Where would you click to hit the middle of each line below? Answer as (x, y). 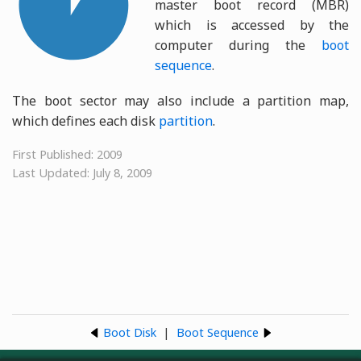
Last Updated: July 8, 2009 (82, 173)
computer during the (238, 45)
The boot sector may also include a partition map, (180, 101)
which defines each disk (85, 121)
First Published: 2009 (67, 155)
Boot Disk (129, 333)
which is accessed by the (252, 25)
